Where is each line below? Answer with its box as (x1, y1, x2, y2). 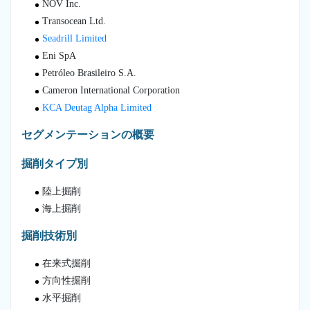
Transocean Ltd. (42, 15, 106, 26)
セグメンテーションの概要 (21, 128, 154, 140)
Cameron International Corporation (42, 84, 180, 95)
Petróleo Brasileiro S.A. (42, 67, 136, 78)
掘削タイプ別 (21, 157, 88, 170)
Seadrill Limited (42, 33, 107, 44)
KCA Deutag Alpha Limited (42, 102, 152, 113)
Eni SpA (42, 50, 76, 61)
